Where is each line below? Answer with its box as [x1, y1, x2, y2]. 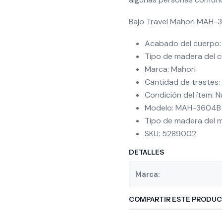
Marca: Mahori [145, 64, 196, 74]
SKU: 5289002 [145, 128, 196, 139]
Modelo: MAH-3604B [145, 103, 221, 113]
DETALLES [129, 148, 164, 156]
